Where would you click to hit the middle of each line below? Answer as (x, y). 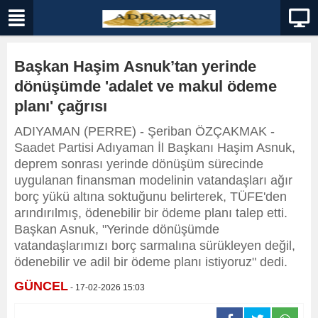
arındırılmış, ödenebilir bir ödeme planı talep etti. (151, 213)
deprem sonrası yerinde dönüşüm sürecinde (139, 164)
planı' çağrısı (61, 106)
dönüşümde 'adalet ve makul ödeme (146, 86)
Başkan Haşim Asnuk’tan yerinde (135, 66)
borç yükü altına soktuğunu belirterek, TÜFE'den (150, 197)
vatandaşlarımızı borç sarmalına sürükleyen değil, (155, 246)
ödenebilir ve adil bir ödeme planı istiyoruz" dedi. (151, 262)
